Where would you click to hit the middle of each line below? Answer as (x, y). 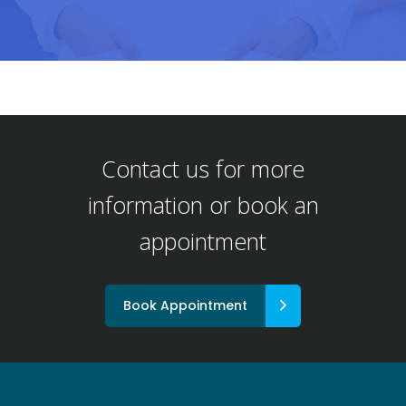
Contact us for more (203, 168)
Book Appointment (185, 305)
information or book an (203, 204)
